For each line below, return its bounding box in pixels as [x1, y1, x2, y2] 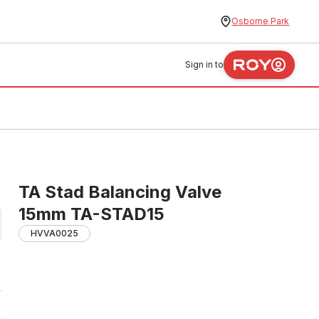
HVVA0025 [31, 228, 78, 239]
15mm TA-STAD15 [19, 204, 164, 224]
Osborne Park [231, 16, 290, 26]
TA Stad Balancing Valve [19, 182, 221, 202]
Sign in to [185, 59, 224, 70]
